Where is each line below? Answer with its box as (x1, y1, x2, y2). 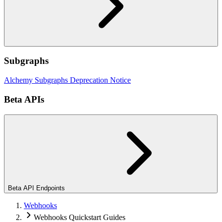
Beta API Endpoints (8, 184, 65, 192)
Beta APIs (4, 94, 44, 105)
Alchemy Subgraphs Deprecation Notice (4, 76, 131, 85)
